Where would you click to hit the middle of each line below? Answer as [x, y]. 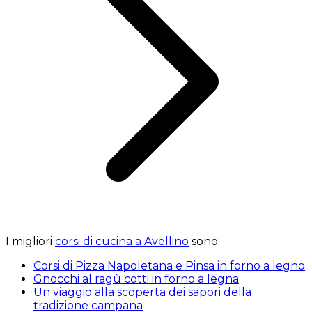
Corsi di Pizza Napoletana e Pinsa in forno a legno [169, 266]
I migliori [30, 242]
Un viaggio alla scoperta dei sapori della [142, 292]
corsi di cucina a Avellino [122, 242]
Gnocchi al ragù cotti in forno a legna [136, 279]
